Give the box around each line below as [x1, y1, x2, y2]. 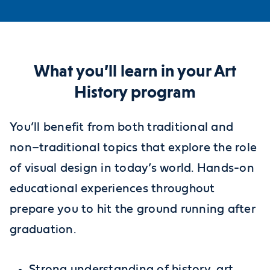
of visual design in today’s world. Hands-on [10, 162, 255, 175]
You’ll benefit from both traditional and [10, 121, 234, 134]
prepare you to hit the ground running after [10, 203, 256, 216]
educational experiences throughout [10, 183, 215, 195]
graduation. [10, 224, 80, 236]
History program [74, 82, 196, 102]
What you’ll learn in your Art [34, 61, 236, 81]
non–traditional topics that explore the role [10, 142, 257, 154]
